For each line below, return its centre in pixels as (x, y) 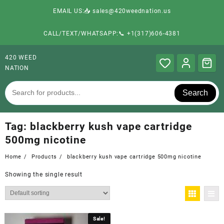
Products (44, 156)
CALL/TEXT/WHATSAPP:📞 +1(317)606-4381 (112, 33)
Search (195, 92)
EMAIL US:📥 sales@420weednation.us (112, 11)
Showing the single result (44, 174)
